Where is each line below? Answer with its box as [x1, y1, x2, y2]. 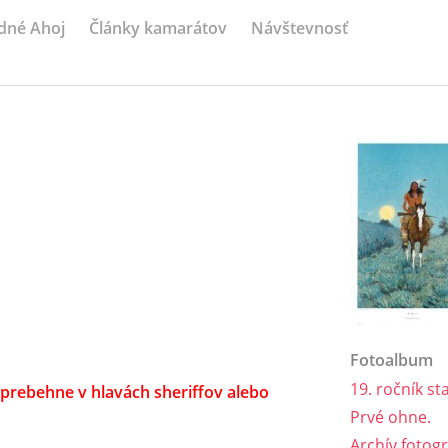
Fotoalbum [350, 349, 433, 371]
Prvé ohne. [350, 406, 431, 428]
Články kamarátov [89, 17, 227, 39]
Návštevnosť [251, 17, 348, 39]
